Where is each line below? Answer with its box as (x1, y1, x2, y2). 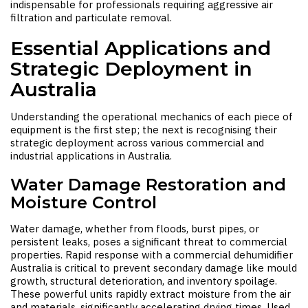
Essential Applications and (10, 36, 271, 60)
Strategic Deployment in (10, 57, 252, 80)
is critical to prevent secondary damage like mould (52, 261, 297, 274)
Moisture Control (10, 192, 157, 212)
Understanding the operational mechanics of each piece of (10, 110, 293, 123)
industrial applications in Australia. (10, 149, 172, 162)
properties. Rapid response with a (10, 248, 173, 261)
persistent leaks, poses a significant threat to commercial (10, 235, 287, 248)
